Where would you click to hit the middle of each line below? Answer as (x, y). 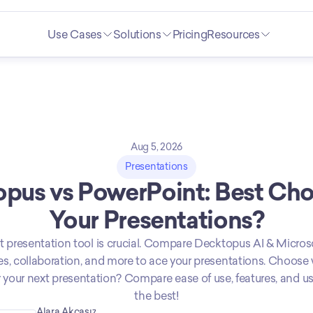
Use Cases (75, 34)
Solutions (137, 34)
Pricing (190, 34)
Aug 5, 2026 (156, 147)
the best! (156, 296)
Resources (233, 34)
